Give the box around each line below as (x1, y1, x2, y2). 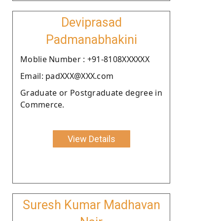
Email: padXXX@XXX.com (20, 70, 114, 81)
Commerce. (20, 99, 65, 110)
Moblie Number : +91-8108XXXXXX (20, 53, 149, 65)
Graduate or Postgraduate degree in (20, 87, 162, 98)
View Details (67, 133, 115, 144)
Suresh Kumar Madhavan (22, 197, 160, 212)
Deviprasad (61, 15, 122, 30)
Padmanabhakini (45, 32, 137, 47)
